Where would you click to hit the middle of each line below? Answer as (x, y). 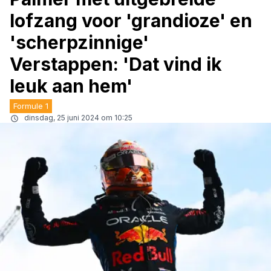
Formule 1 (31, 106)
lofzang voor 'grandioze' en (131, 21)
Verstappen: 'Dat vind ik (116, 64)
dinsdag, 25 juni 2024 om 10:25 (78, 118)
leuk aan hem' (71, 86)
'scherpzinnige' (79, 42)
